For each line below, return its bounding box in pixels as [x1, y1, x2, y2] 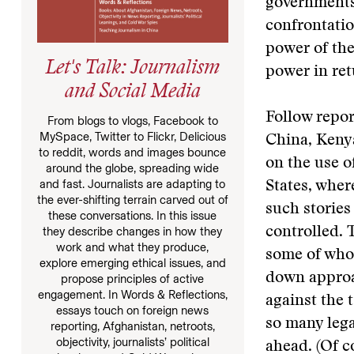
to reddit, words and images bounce [39, 145, 227, 160]
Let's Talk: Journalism [45, 58, 220, 79]
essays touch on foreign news [56, 303, 209, 318]
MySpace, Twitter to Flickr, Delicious [39, 129, 226, 144]
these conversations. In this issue [48, 208, 217, 223]
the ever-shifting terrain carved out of [36, 192, 228, 207]
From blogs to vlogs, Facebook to [47, 113, 218, 128]
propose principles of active [61, 271, 205, 286]
